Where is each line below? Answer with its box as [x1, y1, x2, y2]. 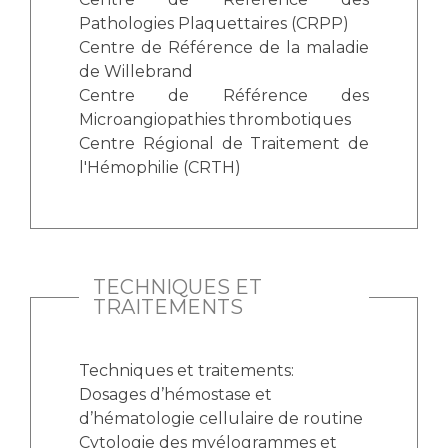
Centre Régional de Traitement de [79, 134, 369, 153]
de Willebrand [79, 62, 193, 81]
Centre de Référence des [79, 86, 369, 105]
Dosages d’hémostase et [79, 385, 272, 404]
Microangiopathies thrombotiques [79, 110, 351, 129]
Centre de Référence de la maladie [79, 38, 369, 57]
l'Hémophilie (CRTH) [79, 158, 241, 177]
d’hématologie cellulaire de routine [79, 409, 363, 428]
